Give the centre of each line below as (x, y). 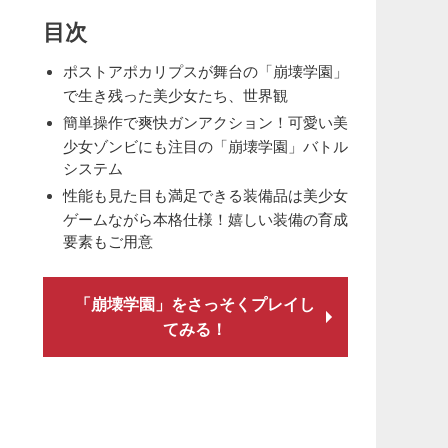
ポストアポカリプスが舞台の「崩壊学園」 (205, 71)
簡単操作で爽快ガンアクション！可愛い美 (205, 122)
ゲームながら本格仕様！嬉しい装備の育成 (205, 218)
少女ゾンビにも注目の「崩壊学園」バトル (205, 145)
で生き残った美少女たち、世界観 (175, 94)
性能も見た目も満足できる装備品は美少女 (205, 195)
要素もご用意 (107, 240)
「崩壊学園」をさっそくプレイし (195, 304)
